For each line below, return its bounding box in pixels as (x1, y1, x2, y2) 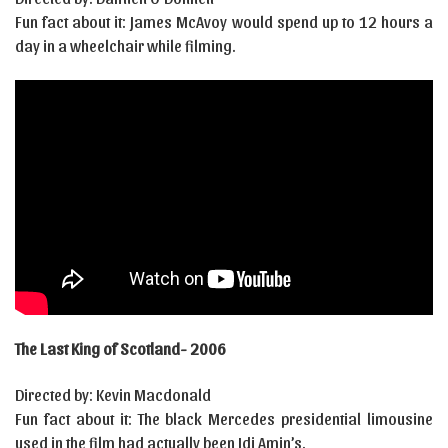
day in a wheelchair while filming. (15, 35, 236, 55)
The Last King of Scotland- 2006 (15, 339, 226, 359)
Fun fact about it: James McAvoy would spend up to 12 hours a (15, 11, 433, 31)
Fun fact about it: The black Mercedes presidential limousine (15, 409, 433, 429)
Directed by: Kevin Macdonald (15, 385, 211, 405)
